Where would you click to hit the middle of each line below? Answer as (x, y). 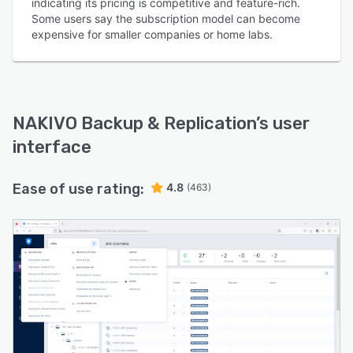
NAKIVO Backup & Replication (134, 123)
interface (52, 147)
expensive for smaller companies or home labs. (152, 34)
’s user (283, 123)
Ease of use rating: (78, 189)
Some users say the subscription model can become (166, 19)
